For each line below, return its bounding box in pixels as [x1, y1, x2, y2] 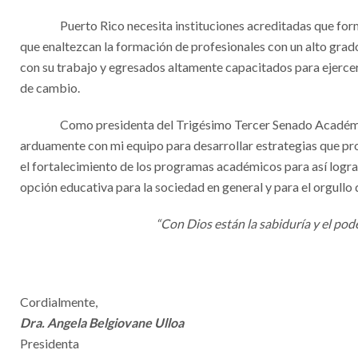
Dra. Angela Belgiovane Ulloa [20, 315, 184, 330]
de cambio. [20, 80, 80, 95]
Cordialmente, [20, 294, 97, 309]
